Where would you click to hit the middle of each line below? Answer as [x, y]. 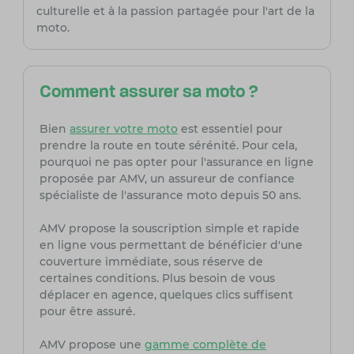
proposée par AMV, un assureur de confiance [167, 179]
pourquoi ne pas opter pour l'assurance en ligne [176, 162]
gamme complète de [205, 345]
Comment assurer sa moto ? [149, 93]
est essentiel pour [230, 129]
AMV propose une [92, 345]
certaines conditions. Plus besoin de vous [157, 279]
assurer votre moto [123, 129]
